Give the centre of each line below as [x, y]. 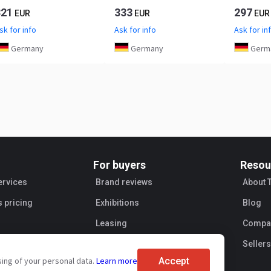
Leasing [111, 223]
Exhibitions [117, 203]
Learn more [117, 261]
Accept [174, 261]
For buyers [119, 165]
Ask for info [135, 29]
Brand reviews [124, 182]
